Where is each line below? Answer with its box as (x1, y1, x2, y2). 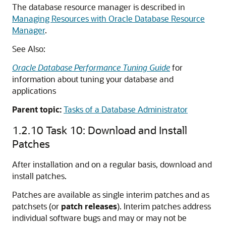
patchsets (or (12, 201, 61, 211)
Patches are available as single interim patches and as (12, 189, 209, 200)
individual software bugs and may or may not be (12, 212, 187, 223)
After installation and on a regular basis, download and (12, 159, 212, 169)
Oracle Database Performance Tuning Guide (12, 62, 170, 73)
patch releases (61, 201, 117, 211)
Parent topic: (12, 104, 62, 115)
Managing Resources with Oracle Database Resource (12, 13, 205, 24)
